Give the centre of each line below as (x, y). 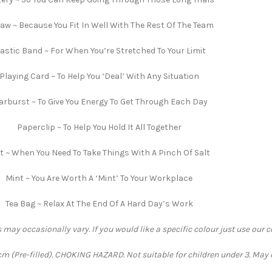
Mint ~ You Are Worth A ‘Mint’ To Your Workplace (99, 178)
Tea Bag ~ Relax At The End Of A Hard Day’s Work (99, 204)
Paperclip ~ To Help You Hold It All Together (99, 127)
